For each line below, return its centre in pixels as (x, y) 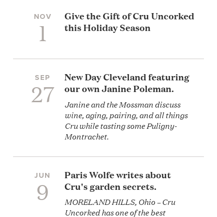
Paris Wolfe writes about (118, 174)
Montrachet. (87, 135)
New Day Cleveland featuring (127, 76)
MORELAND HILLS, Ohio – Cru (120, 201)
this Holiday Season (108, 27)
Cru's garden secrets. (111, 186)
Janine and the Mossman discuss (123, 103)
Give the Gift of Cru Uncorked (130, 15)
